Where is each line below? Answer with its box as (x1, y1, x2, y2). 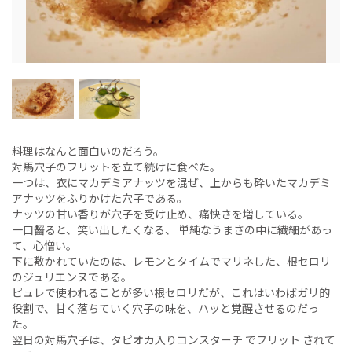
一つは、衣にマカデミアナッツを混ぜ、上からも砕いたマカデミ (12, 174, 331, 191)
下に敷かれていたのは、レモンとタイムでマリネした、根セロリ (12, 253, 331, 269)
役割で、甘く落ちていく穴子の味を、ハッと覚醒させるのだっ (12, 300, 319, 317)
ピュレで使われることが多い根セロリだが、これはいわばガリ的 (12, 284, 330, 301)
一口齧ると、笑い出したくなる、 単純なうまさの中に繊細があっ (12, 222, 332, 238)
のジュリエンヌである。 (12, 269, 132, 285)
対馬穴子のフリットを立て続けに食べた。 (12, 159, 221, 175)
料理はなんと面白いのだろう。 (12, 143, 164, 159)
